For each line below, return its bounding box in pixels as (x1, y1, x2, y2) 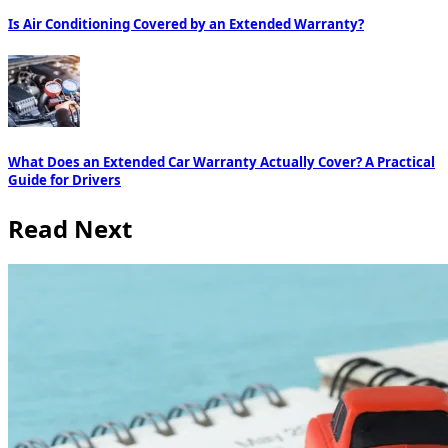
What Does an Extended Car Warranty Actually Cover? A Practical (8, 153, 435, 172)
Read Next (8, 211, 132, 245)
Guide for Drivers (8, 171, 121, 190)
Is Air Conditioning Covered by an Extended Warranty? (8, 15, 364, 34)
